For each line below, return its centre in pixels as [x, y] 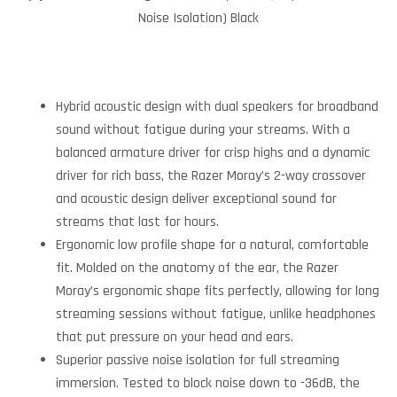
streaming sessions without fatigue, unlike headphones [216, 315]
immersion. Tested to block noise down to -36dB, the [208, 384]
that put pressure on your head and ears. [175, 338]
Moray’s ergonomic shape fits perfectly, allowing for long [218, 292]
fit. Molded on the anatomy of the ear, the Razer [197, 269]
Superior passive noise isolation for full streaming [198, 361]
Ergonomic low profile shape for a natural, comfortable [212, 245]
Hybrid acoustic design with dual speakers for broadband [217, 107]
